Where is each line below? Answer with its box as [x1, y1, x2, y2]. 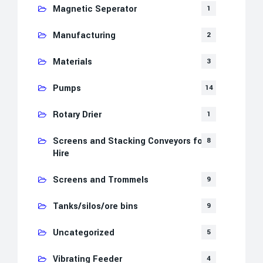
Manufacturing [53, 29, 116, 42]
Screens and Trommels [53, 174, 149, 186]
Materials [53, 56, 92, 68]
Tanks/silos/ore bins [53, 200, 138, 213]
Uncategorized [53, 227, 114, 239]
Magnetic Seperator [53, 3, 137, 15]
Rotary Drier [53, 109, 102, 121]
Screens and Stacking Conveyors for [53, 135, 205, 147]
